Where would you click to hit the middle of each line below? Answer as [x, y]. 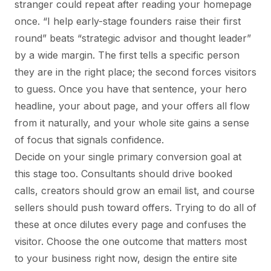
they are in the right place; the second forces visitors [135, 72]
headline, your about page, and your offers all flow [132, 106]
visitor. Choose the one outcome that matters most [131, 241]
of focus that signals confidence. [89, 139]
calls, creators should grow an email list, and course [135, 190]
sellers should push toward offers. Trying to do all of [135, 207]
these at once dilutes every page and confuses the [130, 224]
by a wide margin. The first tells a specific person [127, 55]
